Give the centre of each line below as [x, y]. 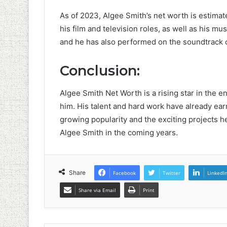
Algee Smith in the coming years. [119, 133]
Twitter [172, 173]
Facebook [124, 173]
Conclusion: [100, 70]
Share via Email [97, 190]
